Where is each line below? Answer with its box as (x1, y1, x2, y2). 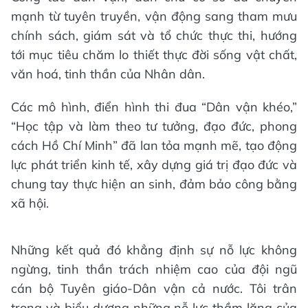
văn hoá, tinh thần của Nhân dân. (11, 65, 205, 82)
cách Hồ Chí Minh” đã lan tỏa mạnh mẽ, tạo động (11, 137, 297, 153)
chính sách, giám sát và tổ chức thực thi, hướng (11, 27, 297, 43)
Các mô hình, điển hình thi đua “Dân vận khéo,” (11, 98, 297, 115)
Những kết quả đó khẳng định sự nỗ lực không (11, 241, 297, 258)
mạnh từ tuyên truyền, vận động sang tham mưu (11, 8, 297, 24)
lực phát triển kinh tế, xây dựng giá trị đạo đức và (11, 156, 297, 173)
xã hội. (11, 195, 49, 211)
